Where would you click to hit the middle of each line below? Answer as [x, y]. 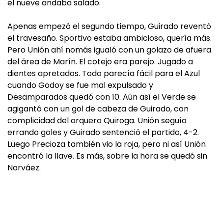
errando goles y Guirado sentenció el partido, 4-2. [103, 132]
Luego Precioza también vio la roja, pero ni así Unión [107, 144]
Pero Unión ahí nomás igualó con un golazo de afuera [109, 50]
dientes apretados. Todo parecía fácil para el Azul [104, 73]
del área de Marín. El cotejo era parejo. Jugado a [100, 61]
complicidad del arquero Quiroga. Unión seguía [97, 120]
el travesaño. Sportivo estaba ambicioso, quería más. [110, 38]
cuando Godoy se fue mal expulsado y [80, 85]
